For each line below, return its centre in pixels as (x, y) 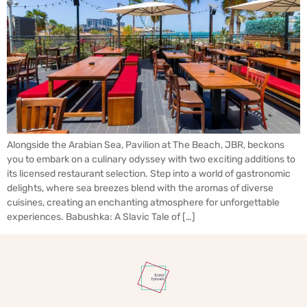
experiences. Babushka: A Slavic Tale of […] (101, 217)
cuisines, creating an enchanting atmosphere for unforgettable (143, 203)
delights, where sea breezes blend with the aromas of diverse (140, 188)
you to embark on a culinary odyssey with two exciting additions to (151, 160)
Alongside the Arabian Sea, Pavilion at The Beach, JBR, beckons (146, 145)
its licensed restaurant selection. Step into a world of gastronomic (149, 174)
